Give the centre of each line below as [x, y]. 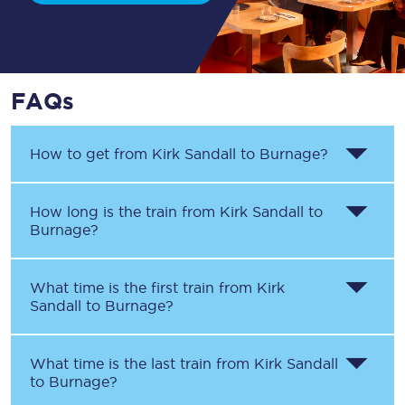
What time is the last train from [142, 363]
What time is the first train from [143, 287]
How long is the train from [125, 212]
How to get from [91, 154]
